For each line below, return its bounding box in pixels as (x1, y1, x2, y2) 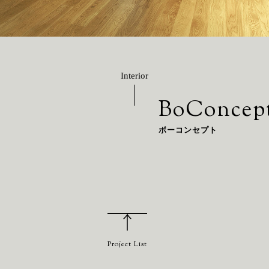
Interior (120, 71, 148, 80)
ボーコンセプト (159, 125, 217, 134)
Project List (107, 239, 147, 250)
